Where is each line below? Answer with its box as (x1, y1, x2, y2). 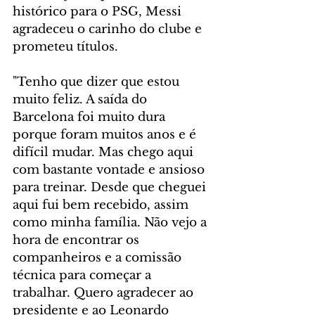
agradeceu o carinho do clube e (13, 22, 205, 37)
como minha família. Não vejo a (13, 215, 210, 231)
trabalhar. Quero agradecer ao (13, 285, 197, 301)
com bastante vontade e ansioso (13, 162, 208, 178)
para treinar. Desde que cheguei (13, 180, 210, 195)
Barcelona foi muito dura (13, 110, 169, 125)
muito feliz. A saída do (13, 92, 150, 108)
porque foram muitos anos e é (13, 127, 200, 143)
